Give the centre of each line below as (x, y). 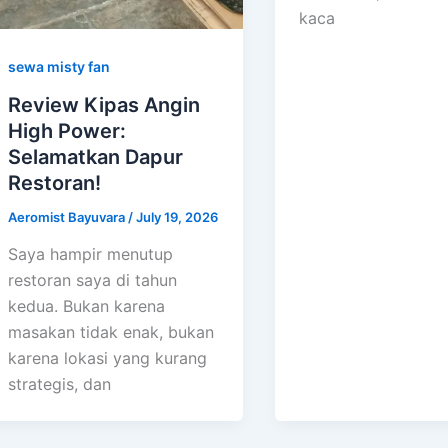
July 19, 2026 (177, 216)
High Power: (67, 130)
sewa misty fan (59, 66)
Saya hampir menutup (90, 254)
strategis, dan (59, 384)
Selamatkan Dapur (95, 156)
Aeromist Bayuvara (68, 216)
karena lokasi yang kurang (107, 358)
